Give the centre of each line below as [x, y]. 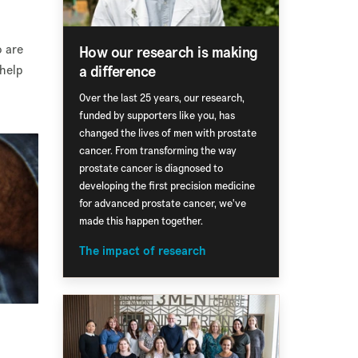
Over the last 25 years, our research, [161, 97]
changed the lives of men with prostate [167, 133]
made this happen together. [141, 221]
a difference [117, 71]
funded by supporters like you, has [157, 115]
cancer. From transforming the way [157, 150]
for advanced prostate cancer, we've [162, 203]
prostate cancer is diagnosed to [151, 168]
